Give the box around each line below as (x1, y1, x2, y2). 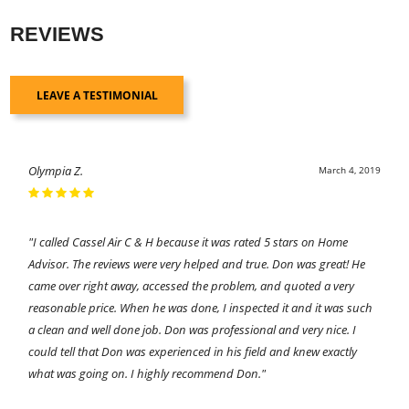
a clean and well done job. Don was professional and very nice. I (28, 320, 357, 338)
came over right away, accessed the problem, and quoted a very (28, 277, 355, 294)
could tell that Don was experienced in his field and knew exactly (28, 342, 358, 360)
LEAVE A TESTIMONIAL (36, 87, 158, 102)
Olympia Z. (28, 162, 84, 179)
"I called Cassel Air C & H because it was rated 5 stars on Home (28, 233, 349, 250)
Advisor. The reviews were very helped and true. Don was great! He (28, 255, 366, 272)
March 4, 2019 (318, 163, 381, 176)
